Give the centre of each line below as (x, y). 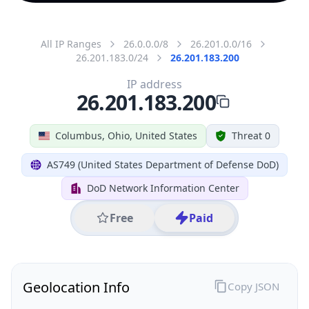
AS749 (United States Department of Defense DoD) (163, 164)
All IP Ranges (71, 43)
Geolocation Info (76, 287)
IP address (154, 84)
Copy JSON (253, 286)
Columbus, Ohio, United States (126, 135)
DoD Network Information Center (163, 188)
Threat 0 (251, 135)
